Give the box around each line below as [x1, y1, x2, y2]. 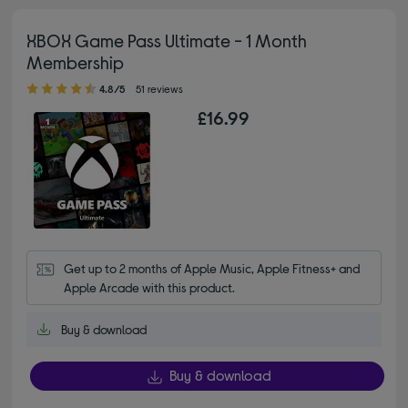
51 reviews [136, 81, 184, 95]
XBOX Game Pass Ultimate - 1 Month [26, 28, 308, 51]
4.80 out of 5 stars [26, 71, 54, 87]
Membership [26, 50, 125, 73]
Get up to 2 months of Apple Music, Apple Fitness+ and [64, 260, 361, 276]
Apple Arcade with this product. [64, 279, 236, 295]
